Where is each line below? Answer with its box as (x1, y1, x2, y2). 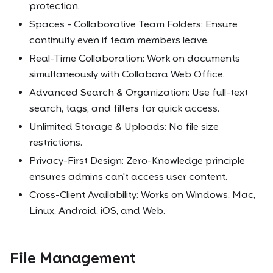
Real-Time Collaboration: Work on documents (29, 52, 240, 65)
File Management (10, 249, 135, 268)
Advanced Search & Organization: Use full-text (29, 87, 248, 99)
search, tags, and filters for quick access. (29, 102, 219, 115)
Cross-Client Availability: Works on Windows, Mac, (29, 189, 255, 201)
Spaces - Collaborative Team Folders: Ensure (29, 18, 238, 30)
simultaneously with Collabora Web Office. (29, 68, 225, 80)
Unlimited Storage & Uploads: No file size (29, 121, 219, 133)
